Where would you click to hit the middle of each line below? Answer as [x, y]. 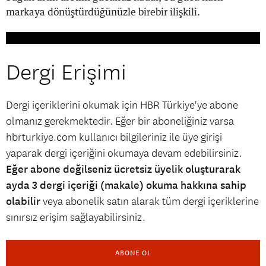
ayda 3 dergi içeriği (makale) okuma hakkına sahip [126, 185]
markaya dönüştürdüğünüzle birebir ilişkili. [103, 12]
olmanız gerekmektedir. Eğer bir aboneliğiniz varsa [120, 121]
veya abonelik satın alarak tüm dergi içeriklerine [150, 201]
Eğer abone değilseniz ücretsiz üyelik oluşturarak [123, 169]
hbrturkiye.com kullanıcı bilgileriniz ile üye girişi [114, 137]
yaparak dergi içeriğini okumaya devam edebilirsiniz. [124, 153]
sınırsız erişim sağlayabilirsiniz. [76, 217]
